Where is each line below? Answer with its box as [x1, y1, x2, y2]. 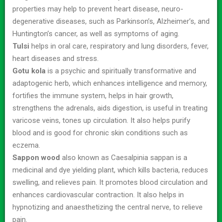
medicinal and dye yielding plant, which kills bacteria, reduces [12, 165, 208, 174]
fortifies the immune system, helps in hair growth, [12, 91, 173, 100]
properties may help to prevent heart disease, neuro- [12, 4, 183, 13]
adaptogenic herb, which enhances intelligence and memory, [12, 78, 207, 88]
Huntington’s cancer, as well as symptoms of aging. [12, 29, 179, 38]
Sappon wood [12, 153, 60, 162]
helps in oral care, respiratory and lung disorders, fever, [29, 41, 209, 51]
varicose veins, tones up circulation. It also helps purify [12, 115, 190, 125]
